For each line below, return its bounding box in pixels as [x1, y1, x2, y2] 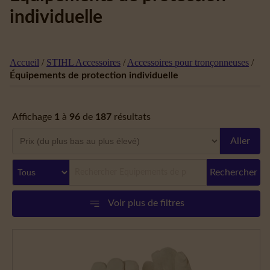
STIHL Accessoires [46, 57, 121, 68]
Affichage [12, 112, 54, 122]
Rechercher [210, 168, 257, 178]
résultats [111, 112, 151, 122]
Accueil [10, 57, 39, 68]
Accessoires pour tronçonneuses [127, 57, 249, 68]
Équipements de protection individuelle [10, 71, 178, 81]
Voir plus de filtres [107, 198, 184, 209]
